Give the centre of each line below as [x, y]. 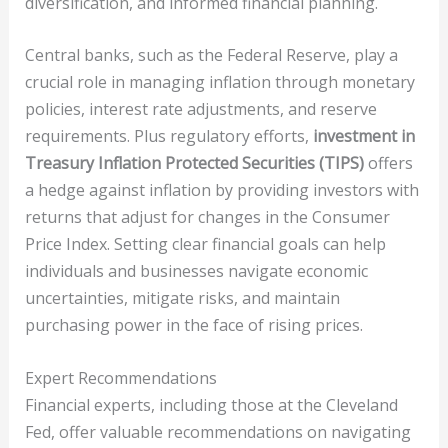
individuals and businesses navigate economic [196, 271]
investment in [363, 136]
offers [388, 163]
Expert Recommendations [120, 377]
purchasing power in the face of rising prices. [193, 325]
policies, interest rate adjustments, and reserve [200, 109]
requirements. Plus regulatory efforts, [168, 136]
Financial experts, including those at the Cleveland [211, 404]
